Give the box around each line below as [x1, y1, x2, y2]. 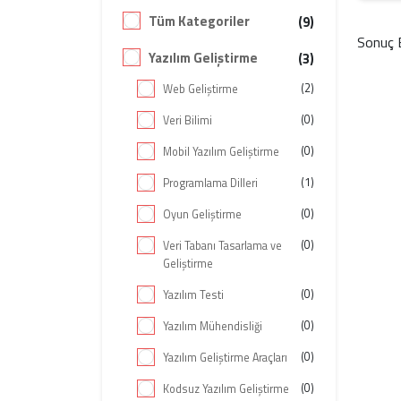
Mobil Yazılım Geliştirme [163, 143, 279, 160]
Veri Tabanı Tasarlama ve [163, 237, 282, 254]
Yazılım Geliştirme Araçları [163, 349, 287, 366]
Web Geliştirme [163, 81, 238, 98]
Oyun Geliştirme [163, 206, 242, 223]
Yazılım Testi [163, 286, 224, 303]
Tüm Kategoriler [149, 11, 250, 31]
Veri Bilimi [163, 112, 212, 129]
